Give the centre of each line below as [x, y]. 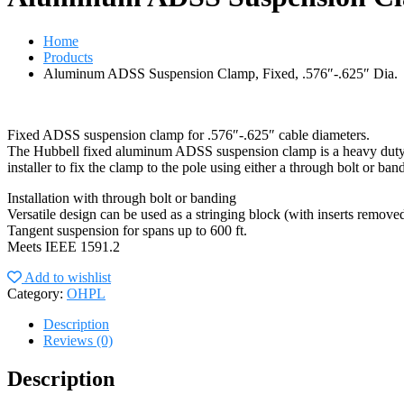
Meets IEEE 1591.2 [64, 246]
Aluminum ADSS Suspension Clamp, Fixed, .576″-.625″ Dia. [220, 73]
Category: [37, 293]
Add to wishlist [68, 277]
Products [68, 57]
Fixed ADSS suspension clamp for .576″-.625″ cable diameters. [188, 134]
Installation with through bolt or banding [122, 197]
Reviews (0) [78, 340]
